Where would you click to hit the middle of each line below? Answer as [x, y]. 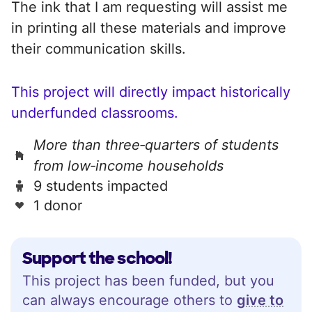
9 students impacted [101, 186]
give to [260, 300]
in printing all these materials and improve [149, 28]
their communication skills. [99, 48]
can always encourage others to [130, 300]
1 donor [58, 205]
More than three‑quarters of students [156, 145]
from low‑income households [128, 165]
